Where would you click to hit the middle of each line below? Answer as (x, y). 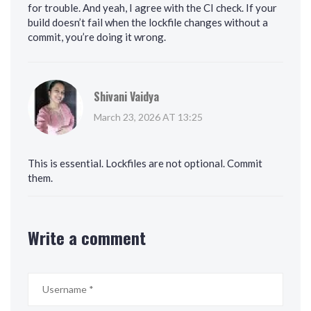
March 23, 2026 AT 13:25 (148, 117)
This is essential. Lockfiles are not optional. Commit (145, 163)
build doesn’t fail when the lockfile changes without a (148, 23)
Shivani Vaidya (126, 97)
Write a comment (87, 238)
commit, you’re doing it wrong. (97, 37)
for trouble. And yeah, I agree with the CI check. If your (152, 8)
